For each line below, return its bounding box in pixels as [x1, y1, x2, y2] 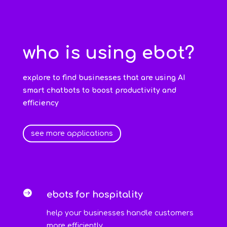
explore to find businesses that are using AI [22, 74, 185, 82]
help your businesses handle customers [46, 209, 194, 217]
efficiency [22, 99, 59, 107]
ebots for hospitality [46, 190, 143, 200]
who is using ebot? [22, 43, 195, 63]
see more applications [30, 130, 113, 138]
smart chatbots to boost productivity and [22, 87, 176, 95]
